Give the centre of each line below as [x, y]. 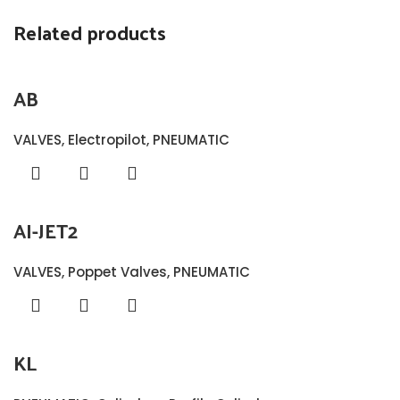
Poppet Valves [117, 271]
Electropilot [107, 139]
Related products [90, 32]
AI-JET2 [46, 230]
